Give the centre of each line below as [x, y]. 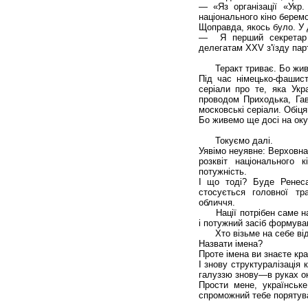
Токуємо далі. [235, 140]
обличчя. [217, 202]
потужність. [222, 171]
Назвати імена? [230, 243]
